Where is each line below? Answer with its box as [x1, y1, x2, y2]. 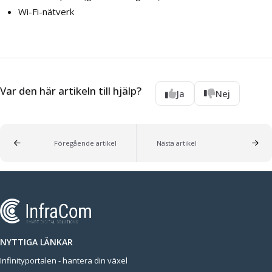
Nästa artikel [156, 138, 197, 148]
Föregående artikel [53, 138, 117, 148]
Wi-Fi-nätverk [18, 5, 74, 18]
